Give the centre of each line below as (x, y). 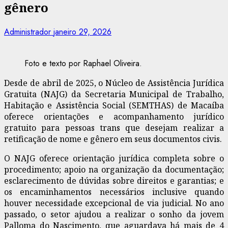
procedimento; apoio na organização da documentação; (114, 169)
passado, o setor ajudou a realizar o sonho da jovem (114, 214)
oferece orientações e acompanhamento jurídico (114, 116)
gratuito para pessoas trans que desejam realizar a (114, 127)
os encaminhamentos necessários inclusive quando (114, 192)
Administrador (29, 32)
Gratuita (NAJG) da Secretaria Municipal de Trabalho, (114, 94)
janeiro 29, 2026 (82, 32)
